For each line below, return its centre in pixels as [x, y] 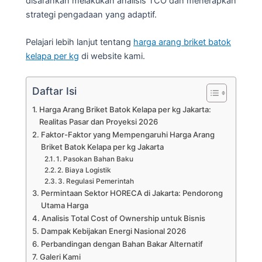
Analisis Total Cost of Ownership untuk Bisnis [123, 218]
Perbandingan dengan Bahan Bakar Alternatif [122, 244]
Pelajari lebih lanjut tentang [80, 42]
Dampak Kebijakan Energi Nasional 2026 [113, 231]
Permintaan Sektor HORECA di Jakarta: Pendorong [132, 193]
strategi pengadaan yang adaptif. [91, 14]
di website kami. [112, 56]
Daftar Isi [54, 91]
